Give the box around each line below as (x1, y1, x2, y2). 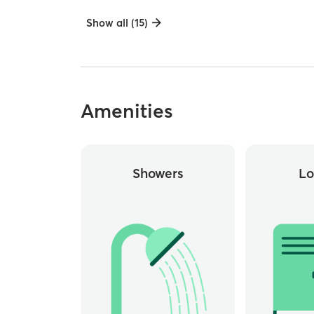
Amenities (81, 98, 174, 123)
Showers (132, 164, 184, 182)
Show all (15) (86, 15, 149, 29)
